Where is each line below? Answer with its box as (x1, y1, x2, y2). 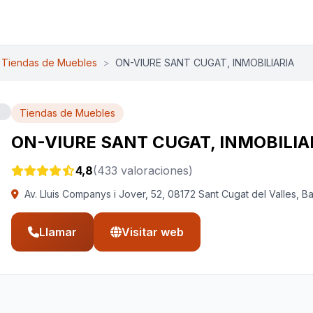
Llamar (39, 225, 77, 239)
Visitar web (122, 225, 184, 239)
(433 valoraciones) (93, 163, 193, 177)
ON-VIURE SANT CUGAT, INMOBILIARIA (115, 57, 294, 68)
